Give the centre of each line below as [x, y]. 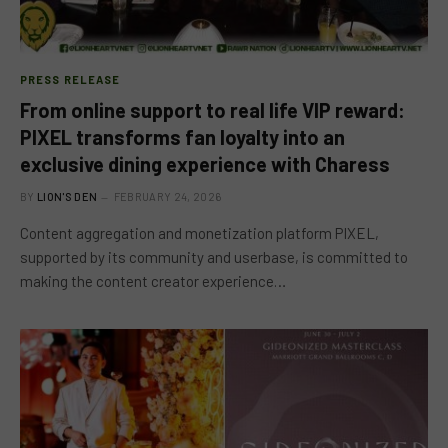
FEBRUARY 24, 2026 [167, 196]
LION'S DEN [67, 196]
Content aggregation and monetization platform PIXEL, [199, 232]
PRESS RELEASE [70, 79]
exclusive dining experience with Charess [205, 163]
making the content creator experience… [153, 280]
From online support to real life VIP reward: [212, 109]
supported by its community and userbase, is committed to [214, 256]
